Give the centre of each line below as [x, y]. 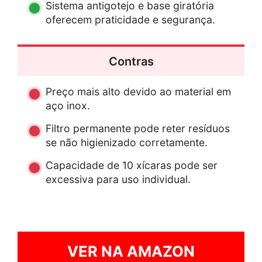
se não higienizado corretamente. [127, 143]
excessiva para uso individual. [118, 180]
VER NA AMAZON [131, 251]
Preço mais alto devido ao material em [138, 92]
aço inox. [68, 106]
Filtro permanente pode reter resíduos [138, 129]
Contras [131, 62]
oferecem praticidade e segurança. [130, 20]
